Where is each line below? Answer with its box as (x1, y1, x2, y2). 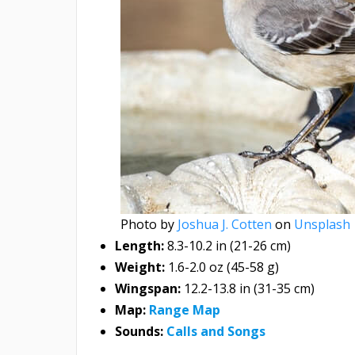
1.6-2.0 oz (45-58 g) (165, 258, 279, 277)
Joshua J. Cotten (177, 216, 272, 234)
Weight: (115, 258, 165, 277)
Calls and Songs (166, 323, 265, 341)
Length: (115, 237, 167, 255)
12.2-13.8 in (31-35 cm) (181, 280, 315, 298)
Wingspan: (115, 280, 181, 298)
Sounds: (115, 323, 163, 341)
